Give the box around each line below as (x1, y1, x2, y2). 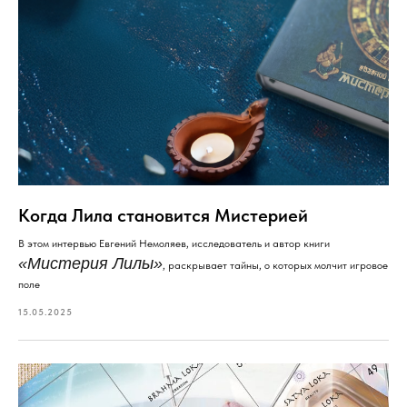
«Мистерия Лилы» (18, 253, 163, 273)
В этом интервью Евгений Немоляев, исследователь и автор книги (18, 236, 330, 250)
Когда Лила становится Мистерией (18, 203, 308, 226)
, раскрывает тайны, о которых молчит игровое (163, 258, 388, 272)
